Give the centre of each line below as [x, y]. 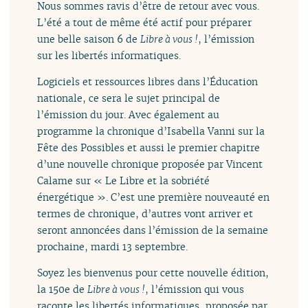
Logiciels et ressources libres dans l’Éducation [148, 81]
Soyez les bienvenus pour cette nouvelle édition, [153, 273]
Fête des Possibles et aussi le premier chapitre [149, 147]
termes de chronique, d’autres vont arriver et [145, 213]
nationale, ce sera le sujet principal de [129, 98]
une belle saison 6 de [89, 38]
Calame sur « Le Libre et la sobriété [124, 180]
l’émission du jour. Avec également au [129, 114]
